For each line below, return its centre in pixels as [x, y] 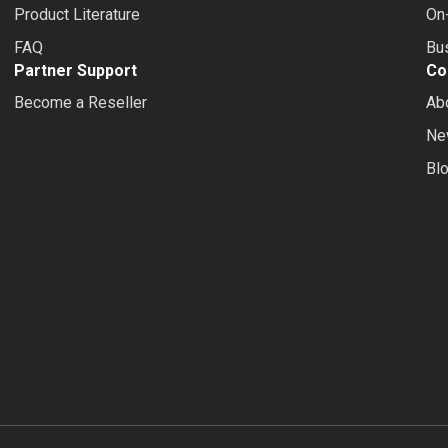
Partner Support [75, 70]
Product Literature [77, 14]
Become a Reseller [81, 102]
